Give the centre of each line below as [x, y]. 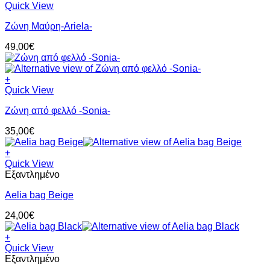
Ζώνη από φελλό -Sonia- [58, 111]
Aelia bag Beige [39, 195]
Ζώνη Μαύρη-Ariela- [49, 27]
